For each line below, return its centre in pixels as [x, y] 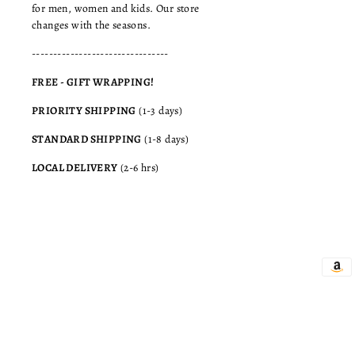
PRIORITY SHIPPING [84, 110]
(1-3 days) [159, 110]
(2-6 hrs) [138, 167]
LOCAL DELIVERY [75, 167]
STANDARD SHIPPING [87, 139]
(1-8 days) [165, 139]
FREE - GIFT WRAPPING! [93, 82]
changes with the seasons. [91, 25]
